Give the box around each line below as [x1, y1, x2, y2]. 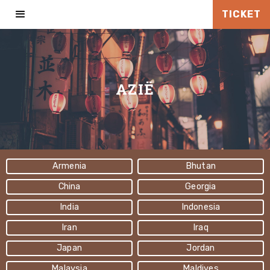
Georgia [185, 181, 216, 192]
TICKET [222, 8, 261, 20]
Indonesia [181, 202, 221, 212]
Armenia [52, 161, 87, 171]
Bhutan [185, 161, 216, 171]
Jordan [186, 243, 215, 253]
